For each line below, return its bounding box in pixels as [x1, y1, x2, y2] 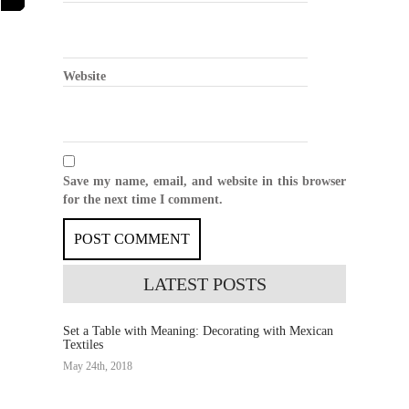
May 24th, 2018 [63, 359, 132, 372]
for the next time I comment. [63, 192, 223, 206]
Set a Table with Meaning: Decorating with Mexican [63, 323, 333, 338]
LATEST [142, 273, 208, 294]
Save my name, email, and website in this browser [63, 173, 346, 188]
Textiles [63, 337, 103, 351]
